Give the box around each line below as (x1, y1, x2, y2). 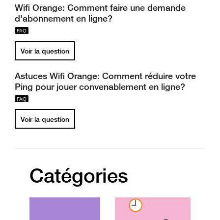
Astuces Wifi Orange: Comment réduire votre (15, 70, 196, 81)
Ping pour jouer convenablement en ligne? (15, 81, 185, 92)
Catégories (29, 163, 128, 188)
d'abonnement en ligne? (15, 13, 112, 24)
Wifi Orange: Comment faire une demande (15, 2, 186, 13)
